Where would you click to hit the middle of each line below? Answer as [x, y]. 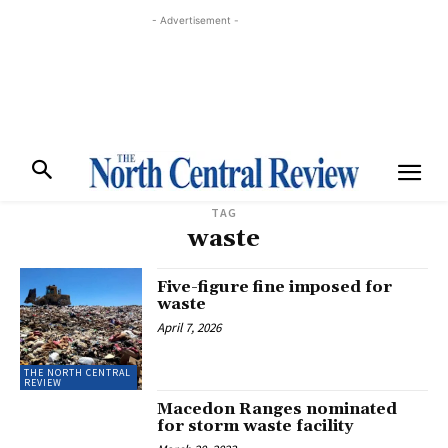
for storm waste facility [255, 426]
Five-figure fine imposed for [275, 287]
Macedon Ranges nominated [277, 409]
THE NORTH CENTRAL [77, 373]
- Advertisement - [195, 20]
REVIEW [43, 383]
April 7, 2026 [189, 327]
